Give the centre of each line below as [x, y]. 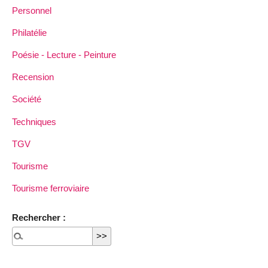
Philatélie [29, 32]
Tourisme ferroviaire [51, 188]
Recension [33, 77]
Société [27, 99]
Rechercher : [39, 217]
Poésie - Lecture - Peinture [64, 55]
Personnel [32, 10]
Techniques [34, 121]
